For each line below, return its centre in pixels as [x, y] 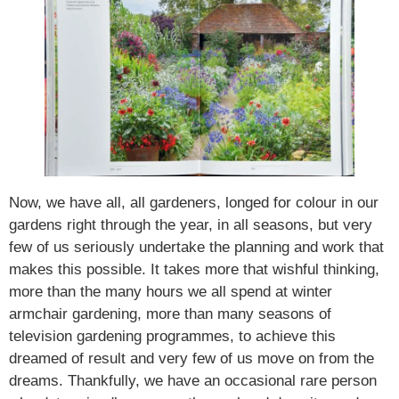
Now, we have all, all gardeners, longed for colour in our [194, 202]
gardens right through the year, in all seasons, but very [191, 224]
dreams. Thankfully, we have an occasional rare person [193, 380]
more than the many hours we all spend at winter [171, 291]
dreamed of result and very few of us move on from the [191, 358]
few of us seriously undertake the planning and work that [196, 247]
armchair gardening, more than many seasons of [170, 313]
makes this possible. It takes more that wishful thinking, [194, 269]
